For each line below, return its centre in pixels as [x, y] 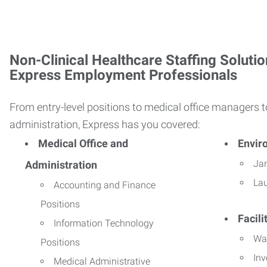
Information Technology [104, 223]
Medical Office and [83, 143]
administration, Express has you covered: [105, 124]
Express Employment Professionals [123, 75]
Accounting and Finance [105, 185]
